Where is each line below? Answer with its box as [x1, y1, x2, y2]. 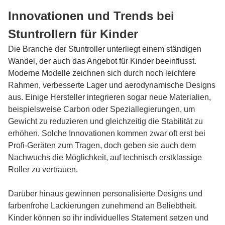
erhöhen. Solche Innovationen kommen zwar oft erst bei [8, 129, 205, 138]
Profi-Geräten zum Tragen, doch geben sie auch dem [8, 141, 196, 150]
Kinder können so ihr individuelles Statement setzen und [8, 213, 208, 222]
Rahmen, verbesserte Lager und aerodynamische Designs [8, 81, 215, 89]
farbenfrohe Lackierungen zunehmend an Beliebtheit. [8, 201, 197, 210]
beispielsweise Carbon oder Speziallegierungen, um [8, 105, 195, 114]
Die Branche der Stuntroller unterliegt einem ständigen [8, 45, 201, 53]
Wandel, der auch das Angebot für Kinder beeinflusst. [8, 57, 196, 65]
